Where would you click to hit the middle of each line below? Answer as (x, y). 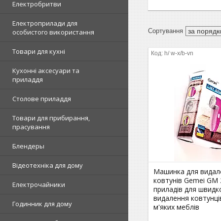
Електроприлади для (45, 23)
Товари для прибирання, (51, 118)
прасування (31, 127)
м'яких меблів (177, 207)
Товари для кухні (39, 51)
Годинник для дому (42, 204)
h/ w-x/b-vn (179, 53)
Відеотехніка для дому (48, 165)
